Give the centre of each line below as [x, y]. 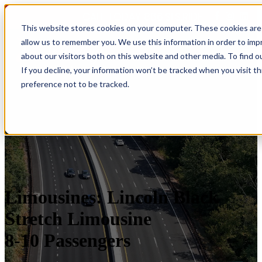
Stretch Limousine [78, 218]
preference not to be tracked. [75, 84]
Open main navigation [199, 55]
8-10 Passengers [68, 240]
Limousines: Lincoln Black [112, 197]
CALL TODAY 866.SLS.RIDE [142, 17]
